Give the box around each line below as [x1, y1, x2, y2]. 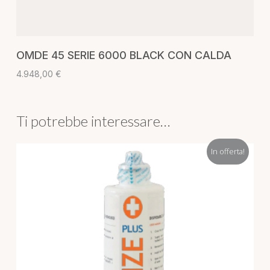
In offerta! [210, 145, 245, 157]
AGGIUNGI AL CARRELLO [90, 42, 191, 53]
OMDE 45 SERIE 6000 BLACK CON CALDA [16, 48, 231, 61]
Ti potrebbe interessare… [16, 111, 170, 130]
